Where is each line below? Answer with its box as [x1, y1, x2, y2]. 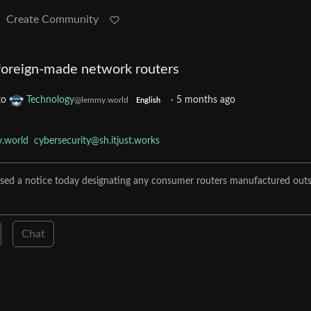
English [135, 97, 160, 105]
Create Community [6, 14, 99, 25]
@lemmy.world [74, 96, 128, 105]
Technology [26, 95, 74, 106]
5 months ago [176, 95, 235, 106]
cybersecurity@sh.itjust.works [34, 136, 160, 146]
